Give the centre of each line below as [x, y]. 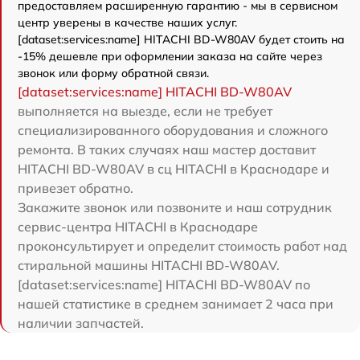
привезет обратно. [76, 188]
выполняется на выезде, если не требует [145, 111]
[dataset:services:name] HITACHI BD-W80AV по [164, 284]
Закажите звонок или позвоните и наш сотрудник [175, 207]
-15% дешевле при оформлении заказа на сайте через [170, 56]
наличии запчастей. [81, 323]
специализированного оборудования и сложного [173, 130]
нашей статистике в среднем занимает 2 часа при [176, 304]
